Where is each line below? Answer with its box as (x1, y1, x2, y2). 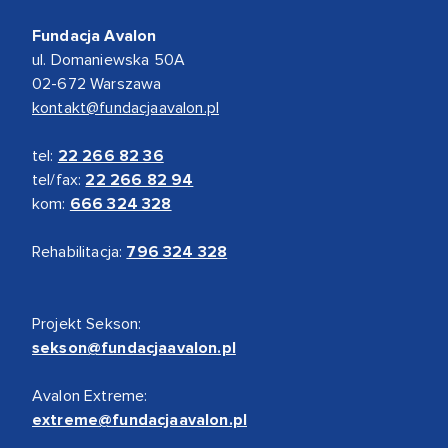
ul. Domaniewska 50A (32, 49, 186, 70)
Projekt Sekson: (32, 313, 142, 334)
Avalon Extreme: (32, 385, 148, 406)
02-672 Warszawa (32, 73, 162, 94)
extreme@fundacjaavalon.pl (32, 409, 247, 430)
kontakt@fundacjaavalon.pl (32, 97, 219, 118)
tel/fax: (32, 169, 86, 190)
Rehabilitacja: (32, 241, 127, 262)
